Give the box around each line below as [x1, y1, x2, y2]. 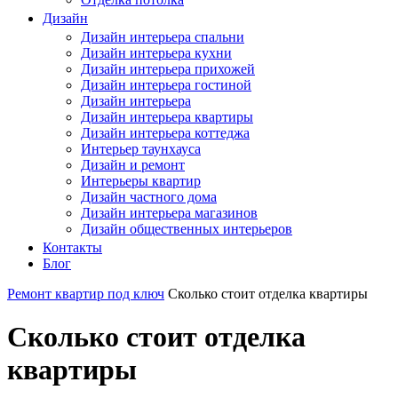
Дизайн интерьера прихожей [81, 60, 255, 76]
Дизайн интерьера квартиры [81, 108, 253, 124]
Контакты [43, 239, 102, 255]
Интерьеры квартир [81, 172, 201, 188]
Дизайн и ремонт [81, 156, 185, 172]
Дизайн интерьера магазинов [81, 204, 258, 220]
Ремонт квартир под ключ [7, 285, 164, 301]
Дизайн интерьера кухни [81, 44, 232, 60]
